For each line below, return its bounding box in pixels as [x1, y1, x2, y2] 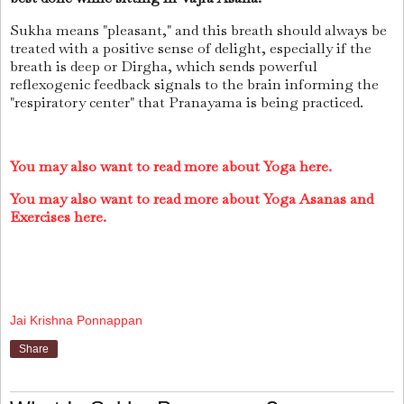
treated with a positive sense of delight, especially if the [10, 38, 372, 58]
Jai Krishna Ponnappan [10, 313, 142, 328]
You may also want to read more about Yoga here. [10, 157, 332, 177]
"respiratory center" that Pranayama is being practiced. [10, 92, 363, 112]
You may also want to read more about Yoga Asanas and [10, 189, 373, 209]
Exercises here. [10, 207, 106, 227]
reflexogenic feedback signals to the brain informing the [10, 74, 379, 94]
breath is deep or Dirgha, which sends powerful [10, 56, 317, 76]
